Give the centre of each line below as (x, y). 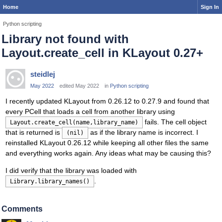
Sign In (210, 7)
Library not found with (65, 39)
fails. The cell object (175, 122)
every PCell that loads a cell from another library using (90, 112)
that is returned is (34, 133)
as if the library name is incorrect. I (143, 133)
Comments (22, 209)
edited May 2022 (79, 86)
